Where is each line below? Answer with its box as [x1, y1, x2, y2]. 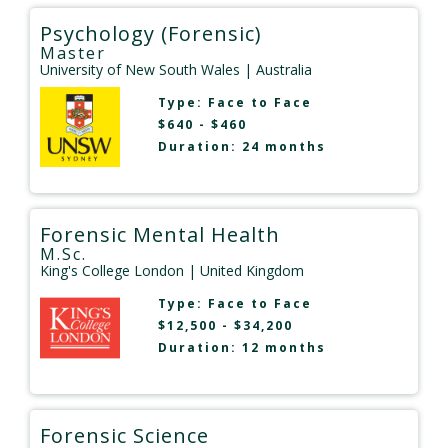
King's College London [40, 261, 184, 281]
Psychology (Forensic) [40, 20, 262, 48]
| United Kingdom [184, 261, 304, 281]
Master [40, 42, 106, 65]
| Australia [240, 60, 312, 80]
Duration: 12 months [157, 339, 326, 357]
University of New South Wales [40, 60, 240, 80]
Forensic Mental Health [40, 221, 280, 249]
